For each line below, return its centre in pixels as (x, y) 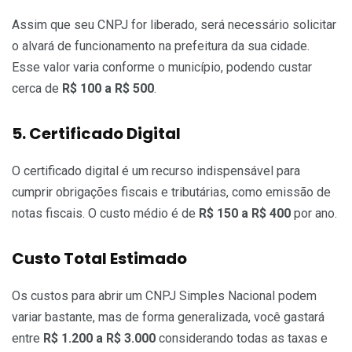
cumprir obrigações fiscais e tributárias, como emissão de (171, 192)
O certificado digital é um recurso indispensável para (156, 171)
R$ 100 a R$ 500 (108, 89)
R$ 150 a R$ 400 (245, 214)
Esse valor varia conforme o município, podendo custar (162, 68)
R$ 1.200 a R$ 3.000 (99, 339)
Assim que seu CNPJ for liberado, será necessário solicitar (174, 25)
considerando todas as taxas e (242, 339)
